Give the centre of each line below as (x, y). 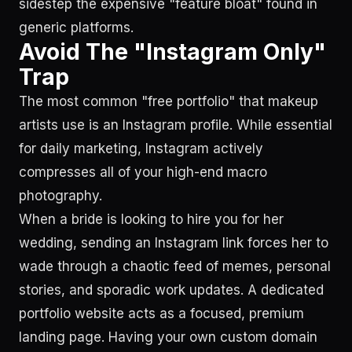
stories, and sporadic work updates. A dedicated (171, 290)
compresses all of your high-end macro (143, 172)
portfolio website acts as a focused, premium (161, 313)
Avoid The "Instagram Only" (172, 52)
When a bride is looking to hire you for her (151, 219)
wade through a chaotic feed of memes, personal (175, 266)
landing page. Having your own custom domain (168, 337)
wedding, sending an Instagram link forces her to (174, 243)
